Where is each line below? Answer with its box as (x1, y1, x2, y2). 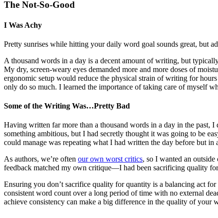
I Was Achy (4, 20, 42, 29)
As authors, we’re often (4, 155, 78, 163)
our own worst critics (78, 155, 143, 163)
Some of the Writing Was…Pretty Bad (4, 102, 130, 110)
